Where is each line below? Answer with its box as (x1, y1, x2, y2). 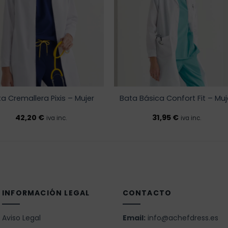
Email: (122, 213, 146, 223)
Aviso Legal (2, 213, 41, 223)
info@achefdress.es (147, 213, 218, 223)
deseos (74, 7, 97, 15)
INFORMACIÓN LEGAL (2, 188, 90, 198)
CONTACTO (122, 188, 172, 198)
